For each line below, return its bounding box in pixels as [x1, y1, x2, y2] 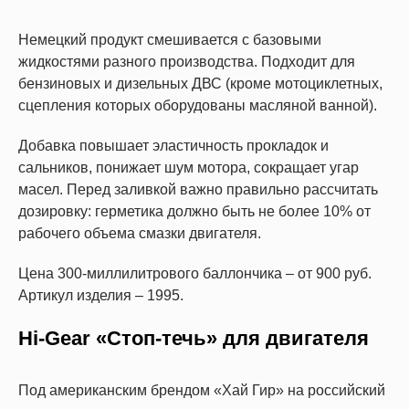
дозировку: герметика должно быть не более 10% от [18, 204, 371, 220]
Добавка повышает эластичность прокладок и [18, 138, 329, 154]
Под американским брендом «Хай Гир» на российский [18, 383, 385, 399]
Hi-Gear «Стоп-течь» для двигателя [18, 327, 369, 351]
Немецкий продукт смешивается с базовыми [18, 32, 321, 48]
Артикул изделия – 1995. [18, 288, 184, 304]
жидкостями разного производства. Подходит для [18, 54, 355, 70]
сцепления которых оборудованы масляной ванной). [18, 98, 377, 114]
